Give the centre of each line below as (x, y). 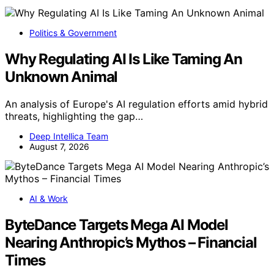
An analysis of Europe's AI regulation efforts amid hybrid (136, 104)
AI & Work (49, 198)
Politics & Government (73, 32)
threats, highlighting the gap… (74, 116)
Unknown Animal (61, 76)
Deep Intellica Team (69, 136)
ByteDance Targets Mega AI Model (117, 224)
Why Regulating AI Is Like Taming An (124, 59)
